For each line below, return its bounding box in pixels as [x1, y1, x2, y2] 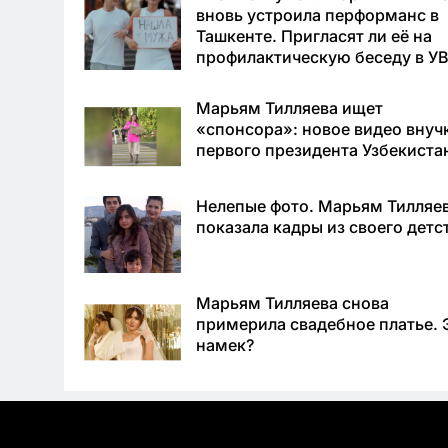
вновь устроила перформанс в [196, 4, 440, 25]
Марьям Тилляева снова [196, 293, 390, 314]
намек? [196, 335, 255, 356]
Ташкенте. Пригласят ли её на [196, 25, 433, 46]
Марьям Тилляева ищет [196, 97, 384, 118]
